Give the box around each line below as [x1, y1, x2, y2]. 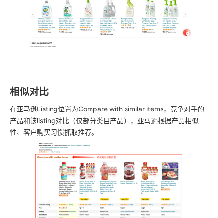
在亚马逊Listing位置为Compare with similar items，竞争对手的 [10, 105, 204, 113]
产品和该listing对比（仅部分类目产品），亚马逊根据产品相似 [10, 116, 199, 125]
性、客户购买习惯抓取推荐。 [10, 128, 98, 137]
